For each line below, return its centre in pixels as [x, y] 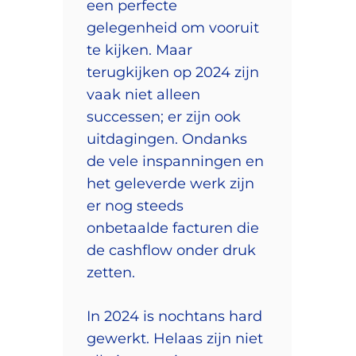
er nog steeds [135, 205]
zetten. [111, 272]
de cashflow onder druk [171, 250]
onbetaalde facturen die [173, 228]
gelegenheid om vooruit [173, 27]
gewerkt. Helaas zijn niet [175, 338]
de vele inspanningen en [175, 161]
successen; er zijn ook [164, 116]
